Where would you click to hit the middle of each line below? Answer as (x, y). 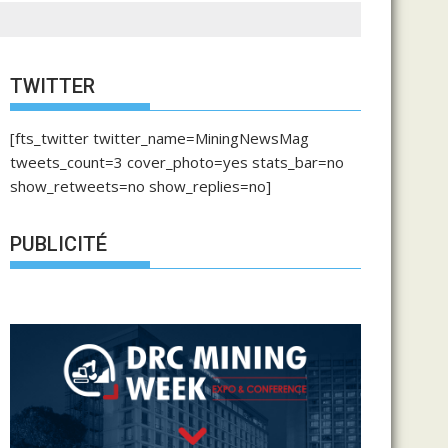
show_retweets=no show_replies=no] (140, 185)
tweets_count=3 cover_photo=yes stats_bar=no (177, 161)
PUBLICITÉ (58, 244)
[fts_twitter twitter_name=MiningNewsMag (159, 137)
